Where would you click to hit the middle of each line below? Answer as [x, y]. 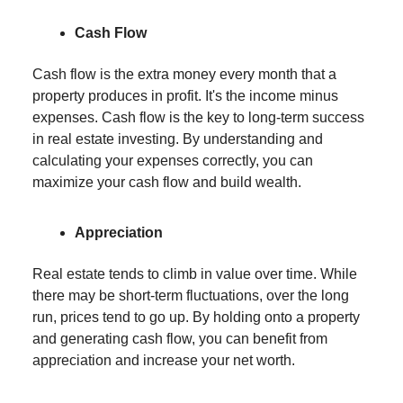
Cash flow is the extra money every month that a [184, 74]
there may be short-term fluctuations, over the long [191, 295]
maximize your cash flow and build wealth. [167, 182]
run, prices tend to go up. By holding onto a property [196, 317]
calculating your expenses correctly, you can [173, 160]
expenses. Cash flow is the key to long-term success [198, 117]
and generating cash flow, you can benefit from [180, 338]
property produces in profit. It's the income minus [185, 95]
